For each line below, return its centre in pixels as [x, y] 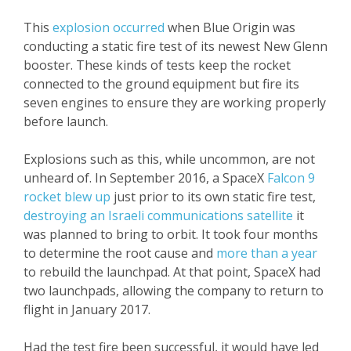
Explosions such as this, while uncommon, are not [169, 159]
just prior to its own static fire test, [213, 196]
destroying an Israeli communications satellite [158, 215]
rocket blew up [67, 196]
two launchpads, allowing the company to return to [174, 290]
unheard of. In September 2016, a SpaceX [145, 177]
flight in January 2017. [87, 309]
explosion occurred [109, 27]
